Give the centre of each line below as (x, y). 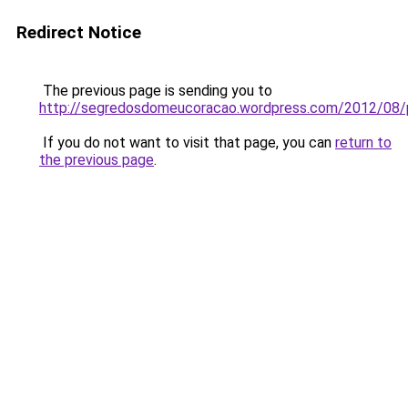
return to (363, 143)
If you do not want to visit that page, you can (187, 143)
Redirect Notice (79, 32)
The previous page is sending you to (156, 91)
